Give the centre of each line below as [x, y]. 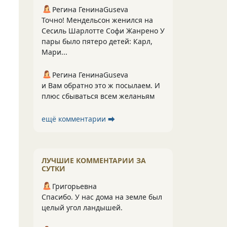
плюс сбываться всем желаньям [98, 96]
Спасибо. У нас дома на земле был [102, 197]
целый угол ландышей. [82, 207]
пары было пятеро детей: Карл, [97, 41]
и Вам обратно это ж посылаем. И [101, 85]
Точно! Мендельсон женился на [97, 20]
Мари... [54, 52]
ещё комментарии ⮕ [78, 119]
